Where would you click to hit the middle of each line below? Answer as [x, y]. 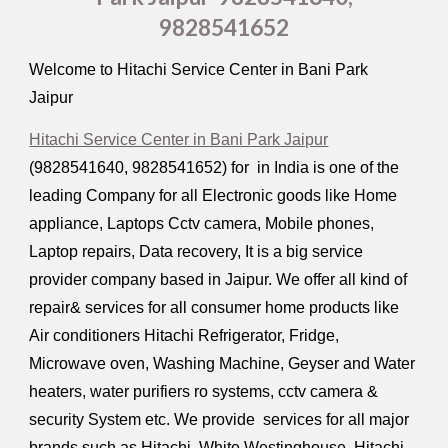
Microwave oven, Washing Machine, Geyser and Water [222, 363]
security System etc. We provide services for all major [219, 419]
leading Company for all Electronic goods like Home [213, 195]
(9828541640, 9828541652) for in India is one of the [214, 167]
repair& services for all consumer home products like [214, 307]
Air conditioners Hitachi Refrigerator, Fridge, [184, 335]
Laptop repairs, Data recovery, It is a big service [196, 251]
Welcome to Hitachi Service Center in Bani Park [199, 70]
